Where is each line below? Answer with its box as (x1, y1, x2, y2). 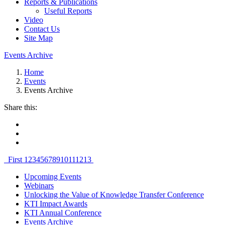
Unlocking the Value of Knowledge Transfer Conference (24, 190, 204, 199)
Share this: (4, 103, 37, 111)
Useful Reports (44, 7, 92, 15)
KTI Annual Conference (24, 208, 101, 217)
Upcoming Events (24, 172, 81, 181)
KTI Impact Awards (24, 199, 87, 208)
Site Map (24, 34, 53, 42)
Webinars (24, 181, 54, 190)
